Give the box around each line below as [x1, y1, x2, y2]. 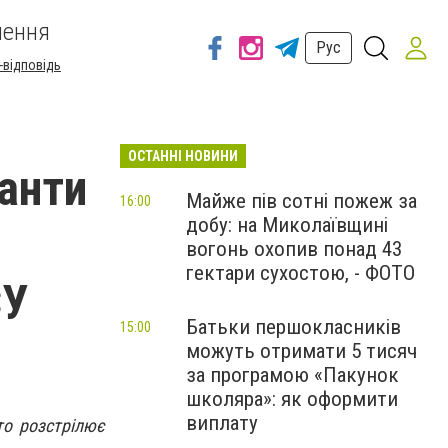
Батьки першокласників [186, 315, 401, 339]
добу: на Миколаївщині [186, 213, 388, 237]
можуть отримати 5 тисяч [186, 339, 417, 363]
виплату [186, 411, 258, 435]
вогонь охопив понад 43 [186, 237, 402, 261]
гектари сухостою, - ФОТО [186, 261, 415, 285]
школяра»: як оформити [186, 387, 398, 411]
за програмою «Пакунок [186, 363, 399, 387]
